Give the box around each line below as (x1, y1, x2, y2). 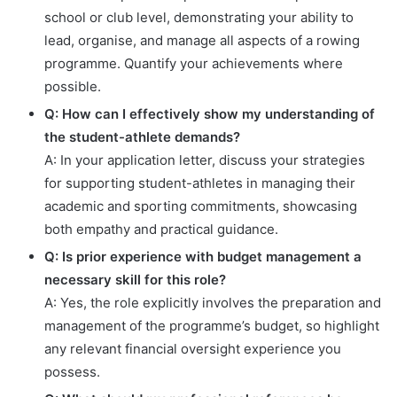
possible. (44, 78, 101, 96)
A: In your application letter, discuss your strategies (44, 152, 365, 169)
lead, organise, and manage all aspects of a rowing (44, 32, 360, 50)
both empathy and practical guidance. (44, 221, 278, 238)
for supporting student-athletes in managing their (44, 175, 355, 192)
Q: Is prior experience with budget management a (44, 248, 362, 266)
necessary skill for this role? (44, 271, 226, 289)
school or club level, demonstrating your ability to (44, 9, 354, 27)
